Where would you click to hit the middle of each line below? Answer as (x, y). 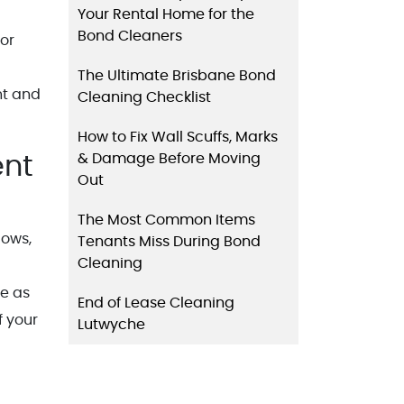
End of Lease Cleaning (156, 303)
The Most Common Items (166, 220)
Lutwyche (111, 324)
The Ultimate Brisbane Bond (177, 75)
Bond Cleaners (130, 36)
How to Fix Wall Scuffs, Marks (178, 137)
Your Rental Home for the (166, 14)
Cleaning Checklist (144, 97)
